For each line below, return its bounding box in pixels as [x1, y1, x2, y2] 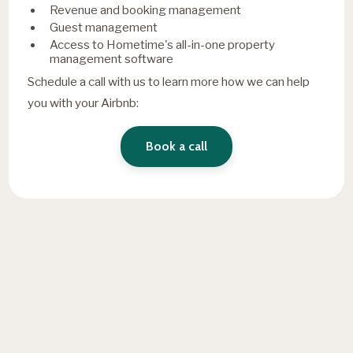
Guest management [50, 20, 158, 35]
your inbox [28, 299, 132, 327]
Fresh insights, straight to [28, 266, 268, 294]
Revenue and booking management [50, 2, 242, 17]
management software [50, 51, 174, 66]
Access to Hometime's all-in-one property [50, 37, 276, 52]
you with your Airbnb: [28, 95, 139, 110]
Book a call [146, 138, 207, 154]
